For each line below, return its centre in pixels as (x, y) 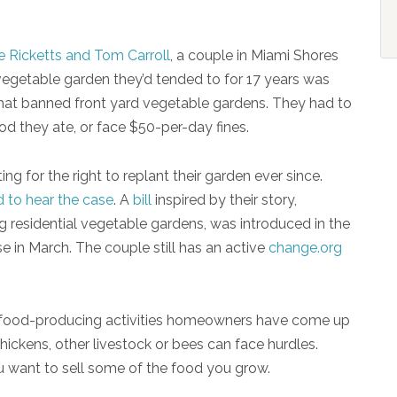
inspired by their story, (224, 199)
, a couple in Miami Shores (254, 55)
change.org (305, 247)
